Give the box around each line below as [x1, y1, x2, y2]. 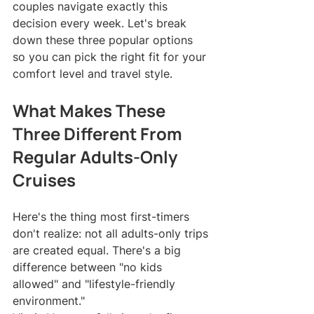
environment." [13, 294, 85, 308]
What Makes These [13, 99, 169, 122]
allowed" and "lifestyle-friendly [13, 277, 179, 291]
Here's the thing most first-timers [13, 210, 193, 224]
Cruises [13, 168, 76, 191]
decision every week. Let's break [13, 16, 190, 30]
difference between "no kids [13, 260, 165, 274]
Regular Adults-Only [13, 145, 181, 168]
